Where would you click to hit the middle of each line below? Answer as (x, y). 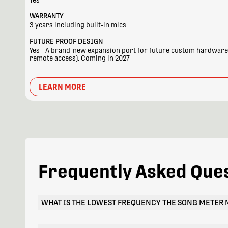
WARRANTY (47, 16)
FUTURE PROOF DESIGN (66, 41)
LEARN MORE (62, 87)
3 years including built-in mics (78, 25)
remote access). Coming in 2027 (80, 59)
